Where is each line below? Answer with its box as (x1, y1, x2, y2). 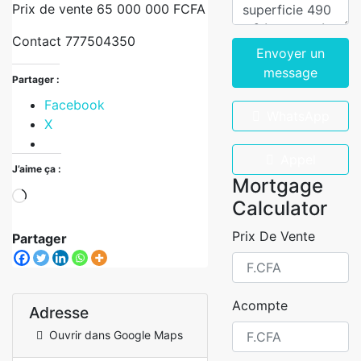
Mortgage (232, 174, 323, 197)
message (263, 64, 317, 81)
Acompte (232, 297, 288, 313)
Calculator (232, 197, 327, 220)
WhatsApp (266, 108, 330, 124)
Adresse (29, 303, 89, 322)
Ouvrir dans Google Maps (49, 328, 183, 342)
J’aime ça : (12, 163, 61, 175)
